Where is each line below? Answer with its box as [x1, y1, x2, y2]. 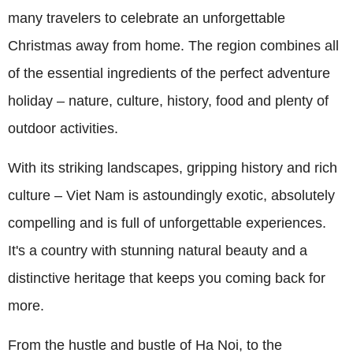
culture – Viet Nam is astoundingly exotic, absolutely [8, 188, 335, 204]
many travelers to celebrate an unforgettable [8, 10, 285, 27]
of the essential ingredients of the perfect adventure [8, 65, 330, 82]
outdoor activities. [8, 121, 118, 137]
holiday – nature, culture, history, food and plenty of [8, 93, 329, 110]
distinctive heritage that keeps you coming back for [8, 270, 325, 287]
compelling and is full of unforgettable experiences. [8, 215, 326, 232]
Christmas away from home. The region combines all [8, 38, 339, 54]
